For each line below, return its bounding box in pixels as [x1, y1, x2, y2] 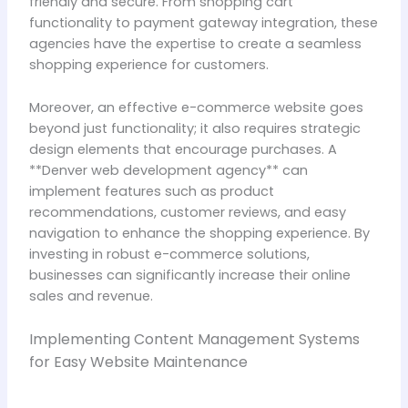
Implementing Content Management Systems [28, 328, 360, 350]
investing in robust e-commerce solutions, [28, 244, 310, 263]
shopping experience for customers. [28, 56, 269, 75]
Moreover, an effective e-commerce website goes [28, 97, 363, 117]
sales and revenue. [28, 286, 153, 305]
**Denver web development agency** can [28, 160, 308, 179]
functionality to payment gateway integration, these [28, 14, 378, 33]
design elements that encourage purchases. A [28, 139, 337, 158]
